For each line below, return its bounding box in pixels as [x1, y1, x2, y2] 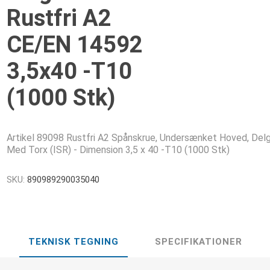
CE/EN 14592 [7, 31, 143, 58]
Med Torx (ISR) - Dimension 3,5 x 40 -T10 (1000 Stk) [7, 144, 230, 155]
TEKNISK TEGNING [28, 236, 119, 247]
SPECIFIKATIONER [154, 236, 242, 247]
